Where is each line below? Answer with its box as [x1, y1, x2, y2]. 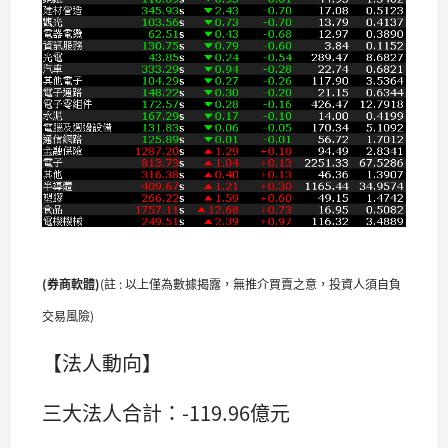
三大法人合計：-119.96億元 [42, 398, 290, 428]
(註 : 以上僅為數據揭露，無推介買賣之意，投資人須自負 [100, 275, 401, 293]
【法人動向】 [42, 348, 162, 378]
